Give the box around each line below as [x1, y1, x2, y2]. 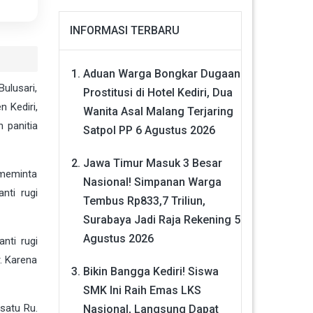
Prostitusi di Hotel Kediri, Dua [82, 86, 233, 99]
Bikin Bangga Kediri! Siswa [82, 265, 219, 278]
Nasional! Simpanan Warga [82, 175, 221, 189]
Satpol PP [82, 124, 133, 137]
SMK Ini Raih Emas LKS [82, 284, 201, 297]
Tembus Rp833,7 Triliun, [82, 194, 205, 208]
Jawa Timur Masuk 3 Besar [82, 156, 222, 170]
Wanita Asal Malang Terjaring [82, 105, 233, 118]
